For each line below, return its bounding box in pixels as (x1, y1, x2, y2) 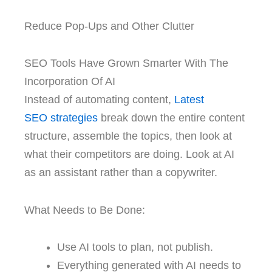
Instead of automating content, (24, 93, 174, 106)
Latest (174, 93, 204, 106)
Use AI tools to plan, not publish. (57, 241, 213, 254)
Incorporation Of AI (24, 75, 115, 88)
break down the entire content (98, 112, 245, 124)
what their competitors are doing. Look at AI (24, 148, 234, 161)
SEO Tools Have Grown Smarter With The (24, 57, 228, 70)
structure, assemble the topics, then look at (24, 130, 232, 143)
